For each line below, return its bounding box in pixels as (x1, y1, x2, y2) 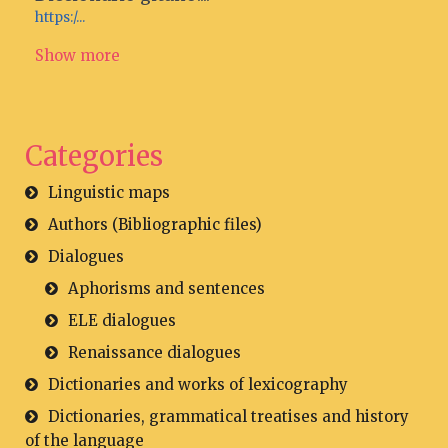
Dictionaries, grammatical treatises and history (48, 407, 409, 426)
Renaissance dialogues (68, 343, 241, 362)
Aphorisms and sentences (68, 279, 265, 298)
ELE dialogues (68, 311, 176, 330)
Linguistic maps (48, 183, 170, 202)
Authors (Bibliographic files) (48, 215, 262, 234)
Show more (35, 46, 120, 65)
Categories (25, 139, 163, 173)
